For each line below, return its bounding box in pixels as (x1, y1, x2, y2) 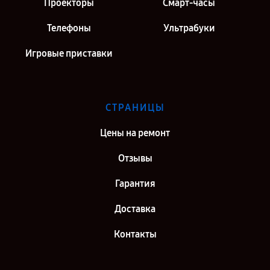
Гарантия (115, 178, 155, 189)
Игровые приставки (25, 48, 113, 59)
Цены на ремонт (100, 127, 170, 139)
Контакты (113, 228, 157, 240)
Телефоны (47, 22, 91, 34)
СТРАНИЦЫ (105, 102, 165, 113)
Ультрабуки (163, 22, 215, 34)
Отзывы (118, 152, 152, 164)
